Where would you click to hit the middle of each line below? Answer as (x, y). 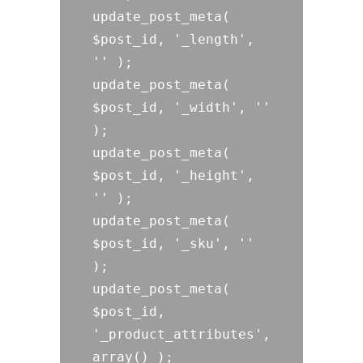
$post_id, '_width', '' (181, 107)
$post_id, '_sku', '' (173, 243)
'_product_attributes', (181, 334)
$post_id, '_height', (173, 175)
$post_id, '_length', (173, 39)
